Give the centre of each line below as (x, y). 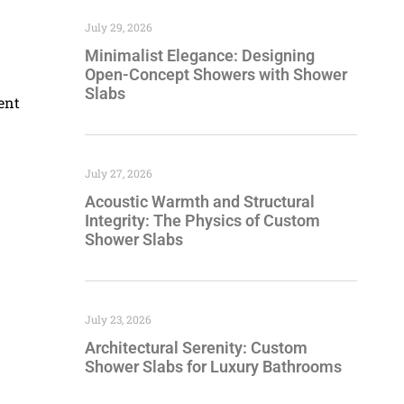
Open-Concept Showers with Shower (216, 74)
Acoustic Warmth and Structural (200, 201)
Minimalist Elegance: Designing (200, 55)
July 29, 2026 (119, 27)
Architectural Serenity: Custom (196, 347)
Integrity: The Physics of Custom (202, 220)
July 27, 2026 (119, 173)
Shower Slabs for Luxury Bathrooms (213, 366)
